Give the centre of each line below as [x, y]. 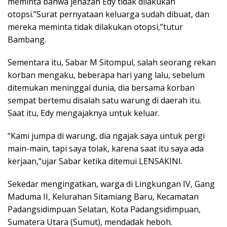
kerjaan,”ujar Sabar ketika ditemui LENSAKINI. [95, 161]
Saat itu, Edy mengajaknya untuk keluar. [84, 113]
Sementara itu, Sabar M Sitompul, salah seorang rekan [112, 63]
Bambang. [27, 40]
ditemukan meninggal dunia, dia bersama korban [101, 88]
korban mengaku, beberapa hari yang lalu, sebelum [106, 75]
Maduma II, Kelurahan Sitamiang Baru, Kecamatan [103, 197]
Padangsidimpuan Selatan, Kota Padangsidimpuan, [104, 210]
